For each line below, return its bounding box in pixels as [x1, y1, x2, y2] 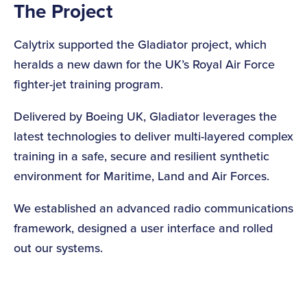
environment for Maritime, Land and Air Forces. [14, 169, 269, 184]
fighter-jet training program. [14, 77, 163, 92]
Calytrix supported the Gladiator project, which [14, 37, 267, 52]
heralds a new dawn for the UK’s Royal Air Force [14, 57, 275, 72]
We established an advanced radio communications [14, 201, 293, 216]
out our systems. [14, 241, 103, 256]
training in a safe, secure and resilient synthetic [14, 149, 269, 164]
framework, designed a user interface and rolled [14, 221, 273, 236]
